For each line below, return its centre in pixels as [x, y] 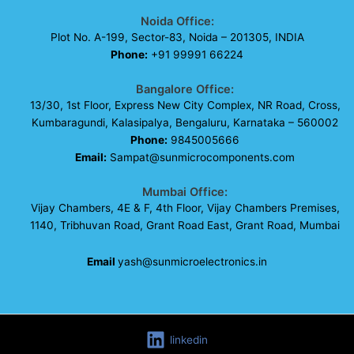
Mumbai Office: [185, 192]
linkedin [189, 339]
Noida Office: [177, 22]
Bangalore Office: [185, 90]
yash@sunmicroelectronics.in [192, 262]
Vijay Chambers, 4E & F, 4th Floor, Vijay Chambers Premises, [185, 208]
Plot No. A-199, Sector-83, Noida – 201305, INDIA [177, 38]
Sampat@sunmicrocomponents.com [202, 158]
